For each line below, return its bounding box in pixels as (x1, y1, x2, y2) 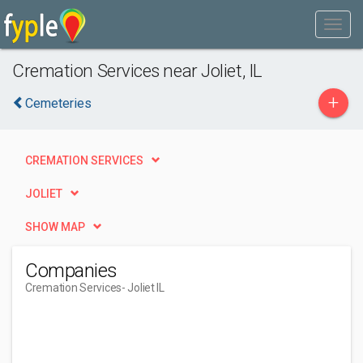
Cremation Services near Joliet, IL (12, 60, 263, 81)
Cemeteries (25, 96, 92, 111)
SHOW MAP (25, 220, 85, 233)
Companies (25, 259, 117, 282)
